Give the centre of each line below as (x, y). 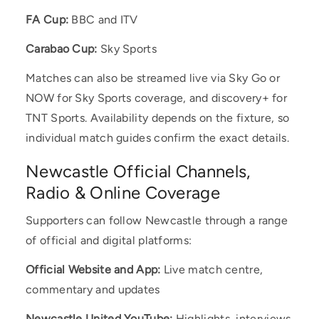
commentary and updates (93, 289)
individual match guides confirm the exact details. (157, 138)
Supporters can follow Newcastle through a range (157, 220)
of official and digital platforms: (109, 240)
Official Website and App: (93, 270)
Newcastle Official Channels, (138, 171)
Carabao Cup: (62, 49)
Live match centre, (212, 270)
